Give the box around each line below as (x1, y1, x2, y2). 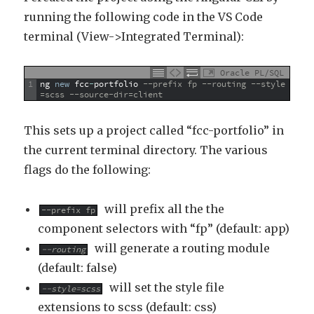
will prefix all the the (99, 201, 225, 216)
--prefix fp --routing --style (143, 77, 286, 90)
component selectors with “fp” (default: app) (38, 221, 290, 235)
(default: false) (38, 260, 118, 275)
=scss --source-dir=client (40, 88, 163, 101)
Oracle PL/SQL (219, 66, 284, 79)
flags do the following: (24, 162, 151, 177)
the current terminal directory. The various (24, 142, 268, 157)
